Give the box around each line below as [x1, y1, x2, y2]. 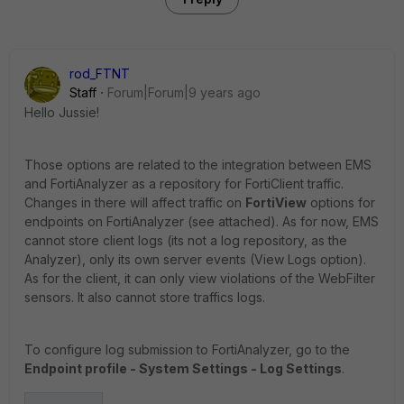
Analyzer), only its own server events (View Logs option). [24, 252, 366, 267]
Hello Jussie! [24, 105, 99, 120]
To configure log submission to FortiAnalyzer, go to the [24, 342, 350, 357]
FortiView [245, 195, 307, 210]
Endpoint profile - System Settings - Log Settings [24, 361, 342, 376]
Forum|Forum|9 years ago [107, 85, 261, 100]
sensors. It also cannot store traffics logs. [24, 289, 265, 305]
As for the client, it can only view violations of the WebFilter [24, 271, 375, 286]
